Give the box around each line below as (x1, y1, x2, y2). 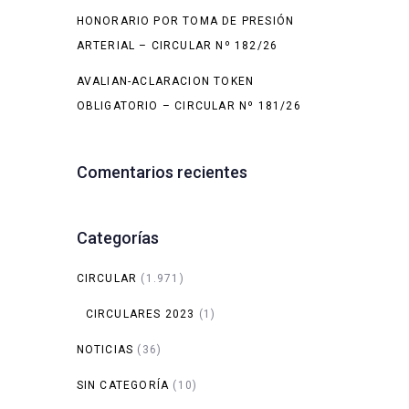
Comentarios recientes (76, 163, 247, 182)
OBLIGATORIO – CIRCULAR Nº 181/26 (76, 100, 301, 112)
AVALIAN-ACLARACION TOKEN (76, 75, 255, 88)
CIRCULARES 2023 (85, 308, 195, 320)
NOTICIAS (76, 343, 134, 356)
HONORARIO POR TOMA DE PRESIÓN (76, 15, 295, 27)
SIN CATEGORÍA (76, 379, 170, 392)
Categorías (76, 228, 159, 247)
